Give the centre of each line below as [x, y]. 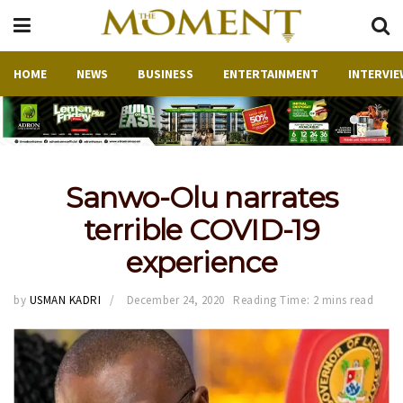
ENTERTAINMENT [271, 74]
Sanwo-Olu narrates [201, 198]
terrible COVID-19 [201, 230]
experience [201, 263]
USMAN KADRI [65, 300]
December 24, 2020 [175, 300]
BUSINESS [166, 74]
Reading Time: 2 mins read [304, 300]
